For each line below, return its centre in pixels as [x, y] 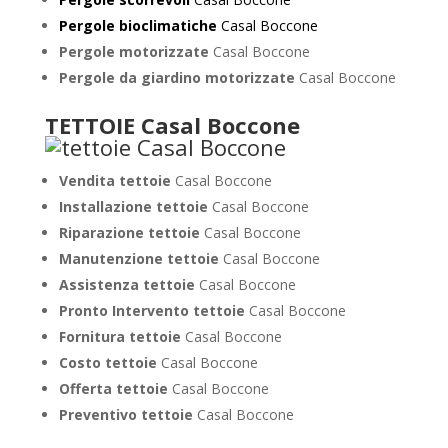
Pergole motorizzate [133, 51]
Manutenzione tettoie [140, 258]
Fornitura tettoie [121, 336]
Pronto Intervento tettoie [153, 310]
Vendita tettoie [116, 180]
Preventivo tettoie [127, 414]
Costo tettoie [109, 362]
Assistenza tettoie [128, 284]
